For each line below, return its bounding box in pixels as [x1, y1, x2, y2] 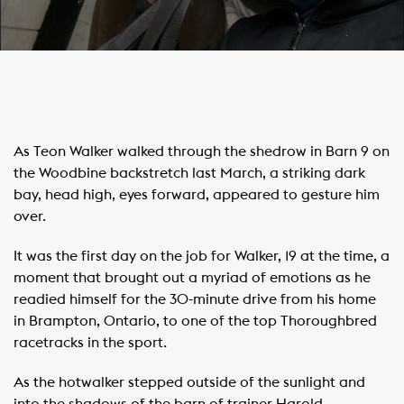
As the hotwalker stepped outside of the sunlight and [14, 375, 365, 390]
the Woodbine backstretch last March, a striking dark [14, 166, 365, 180]
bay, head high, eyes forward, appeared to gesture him [14, 188, 380, 202]
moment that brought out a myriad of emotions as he [14, 271, 371, 285]
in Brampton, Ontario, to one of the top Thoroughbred [14, 314, 377, 328]
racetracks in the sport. [14, 335, 167, 350]
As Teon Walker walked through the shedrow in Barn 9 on [14, 144, 390, 159]
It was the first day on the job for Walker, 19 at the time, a [14, 249, 390, 263]
